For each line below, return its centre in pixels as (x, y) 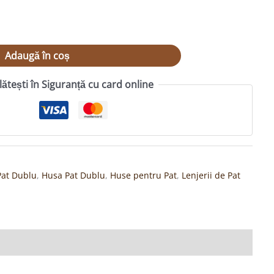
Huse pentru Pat (143, 175)
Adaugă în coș (38, 55)
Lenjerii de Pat (211, 175)
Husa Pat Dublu (73, 175)
